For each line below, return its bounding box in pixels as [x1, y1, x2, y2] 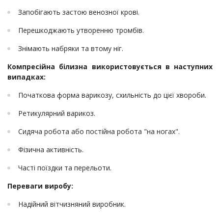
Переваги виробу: [7, 181, 73, 191]
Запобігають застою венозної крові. [18, 7, 139, 17]
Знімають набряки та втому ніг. [18, 44, 123, 54]
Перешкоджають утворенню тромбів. [18, 26, 144, 35]
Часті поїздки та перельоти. [18, 163, 111, 173]
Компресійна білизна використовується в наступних [7, 62, 213, 72]
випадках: [7, 72, 46, 82]
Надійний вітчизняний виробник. [18, 199, 126, 209]
